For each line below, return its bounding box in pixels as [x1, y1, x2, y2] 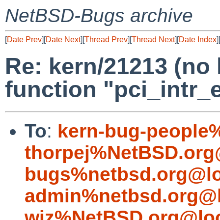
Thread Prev [84, 35, 128, 44]
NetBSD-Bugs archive [5, 5, 193, 26]
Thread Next [132, 35, 175, 44]
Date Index [179, 35, 217, 44]
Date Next [46, 35, 81, 44]
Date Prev [7, 35, 42, 44]
